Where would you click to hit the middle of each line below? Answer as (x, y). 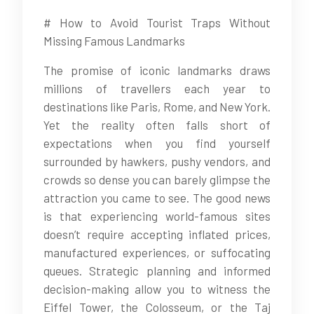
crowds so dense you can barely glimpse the (157, 179)
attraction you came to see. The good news (157, 198)
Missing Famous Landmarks (114, 41)
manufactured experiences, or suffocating (157, 252)
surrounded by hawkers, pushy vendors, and (157, 161)
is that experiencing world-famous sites (157, 216)
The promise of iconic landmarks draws (157, 70)
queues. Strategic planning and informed (157, 271)
